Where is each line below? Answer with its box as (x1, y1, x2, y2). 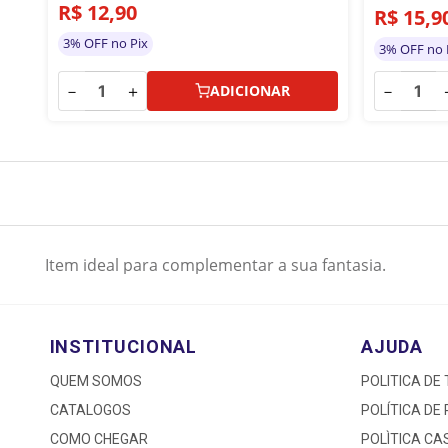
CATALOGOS (49, 402, 131, 418)
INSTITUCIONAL (49, 336, 198, 357)
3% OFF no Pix (62, 34, 148, 53)
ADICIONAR (209, 80, 290, 100)
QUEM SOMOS (49, 373, 142, 389)
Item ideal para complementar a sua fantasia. (45, 254, 386, 276)
